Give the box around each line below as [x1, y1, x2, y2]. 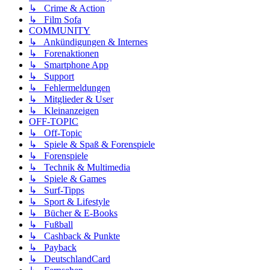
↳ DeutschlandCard [29, 254, 110, 265]
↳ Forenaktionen [29, 48, 99, 59]
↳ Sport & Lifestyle [29, 196, 110, 207]
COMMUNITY [29, 25, 90, 36]
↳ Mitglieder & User [29, 94, 113, 105]
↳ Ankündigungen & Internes [29, 37, 148, 48]
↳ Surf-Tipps [29, 185, 84, 196]
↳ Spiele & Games [29, 174, 106, 184]
